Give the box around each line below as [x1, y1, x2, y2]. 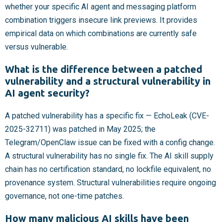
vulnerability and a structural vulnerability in [5, 75, 211, 87]
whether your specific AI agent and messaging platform [5, 2, 196, 12]
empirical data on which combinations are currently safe [5, 29, 197, 39]
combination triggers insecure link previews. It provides [5, 15, 197, 25]
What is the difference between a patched [5, 63, 202, 75]
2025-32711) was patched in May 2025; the [5, 124, 156, 134]
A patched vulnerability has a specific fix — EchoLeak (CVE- [5, 111, 209, 121]
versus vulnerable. [5, 42, 68, 52]
